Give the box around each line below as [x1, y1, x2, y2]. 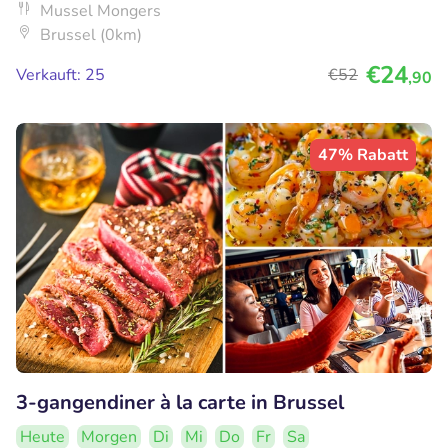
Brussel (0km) [40, 24, 142, 47]
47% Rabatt [318, 144, 408, 167]
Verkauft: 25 [16, 64, 105, 87]
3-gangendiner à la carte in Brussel [16, 388, 344, 416]
